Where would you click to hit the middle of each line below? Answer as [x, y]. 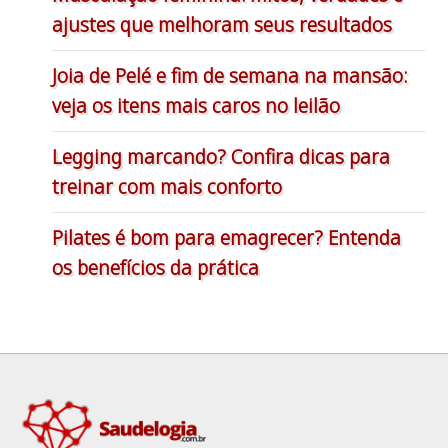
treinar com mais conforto [167, 187]
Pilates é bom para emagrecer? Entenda [227, 238]
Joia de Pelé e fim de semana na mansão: [230, 76]
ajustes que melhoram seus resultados [222, 25]
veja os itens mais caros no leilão [196, 106]
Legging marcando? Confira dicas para [221, 157]
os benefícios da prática [156, 268]
